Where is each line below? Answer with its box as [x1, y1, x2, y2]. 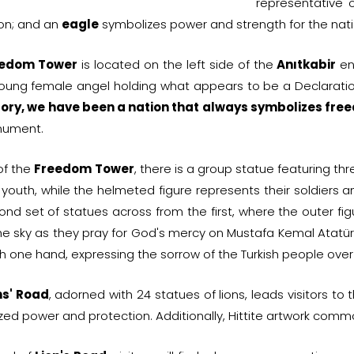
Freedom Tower [34, 160, 134, 177]
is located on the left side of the [77, 55, 277, 73]
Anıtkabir [277, 55, 337, 73]
